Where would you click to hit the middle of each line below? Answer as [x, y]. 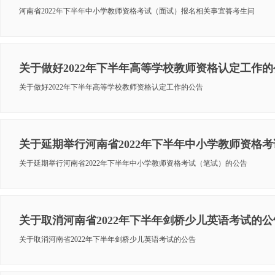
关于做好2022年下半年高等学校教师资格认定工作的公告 [111, 87]
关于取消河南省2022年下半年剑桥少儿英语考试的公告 [107, 239]
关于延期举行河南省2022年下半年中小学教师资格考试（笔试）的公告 [133, 163]
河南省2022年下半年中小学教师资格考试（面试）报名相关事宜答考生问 [137, 11]
